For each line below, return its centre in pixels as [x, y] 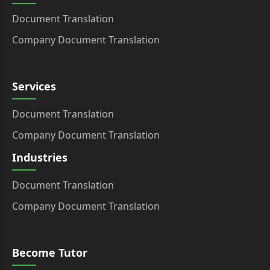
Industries [40, 158]
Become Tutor [50, 253]
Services [34, 86]
